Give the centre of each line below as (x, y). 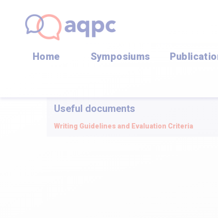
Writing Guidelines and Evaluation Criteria (124, 126)
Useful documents (95, 109)
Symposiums (120, 56)
